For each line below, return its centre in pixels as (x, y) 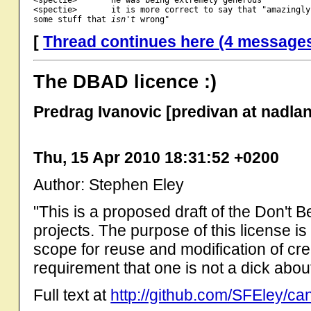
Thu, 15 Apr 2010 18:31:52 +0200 (157, 157)
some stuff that (73, 19)
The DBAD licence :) (125, 81)
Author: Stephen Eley (109, 184)
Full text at (72, 295)
